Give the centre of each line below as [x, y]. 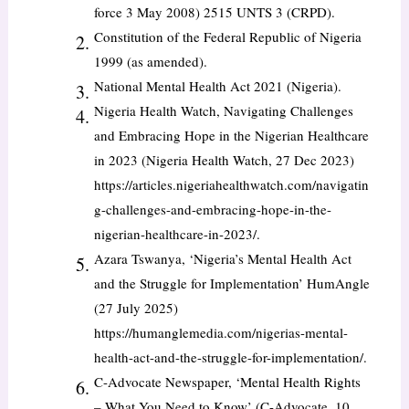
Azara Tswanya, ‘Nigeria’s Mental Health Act [222, 259]
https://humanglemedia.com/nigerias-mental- [220, 333]
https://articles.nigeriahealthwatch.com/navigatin [231, 185]
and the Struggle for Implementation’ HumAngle [231, 283]
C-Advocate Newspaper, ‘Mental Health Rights [227, 382]
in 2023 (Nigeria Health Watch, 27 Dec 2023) [224, 160]
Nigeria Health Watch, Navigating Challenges [223, 111]
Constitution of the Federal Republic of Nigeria [227, 37]
